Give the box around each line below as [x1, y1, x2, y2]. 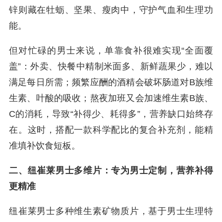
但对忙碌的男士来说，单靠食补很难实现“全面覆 [9, 46, 213, 55]
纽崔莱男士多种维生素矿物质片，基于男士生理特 [9, 206, 213, 216]
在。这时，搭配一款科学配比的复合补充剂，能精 [9, 125, 213, 135]
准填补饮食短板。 [9, 141, 80, 151]
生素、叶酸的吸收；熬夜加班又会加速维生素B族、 [9, 93, 213, 103]
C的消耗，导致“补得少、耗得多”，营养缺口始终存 [9, 109, 213, 119]
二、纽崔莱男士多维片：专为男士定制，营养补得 [9, 166, 213, 175]
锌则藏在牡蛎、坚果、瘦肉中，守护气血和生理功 [9, 5, 213, 15]
